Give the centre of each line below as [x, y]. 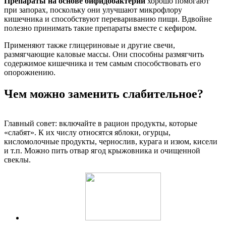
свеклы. [17, 159]
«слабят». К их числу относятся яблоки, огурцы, [87, 132]
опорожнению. [30, 73]
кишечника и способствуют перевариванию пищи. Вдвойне [108, 19]
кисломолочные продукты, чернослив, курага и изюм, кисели [111, 141]
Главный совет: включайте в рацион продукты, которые [101, 123]
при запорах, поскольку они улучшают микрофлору [93, 10]
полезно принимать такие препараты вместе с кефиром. [100, 28]
